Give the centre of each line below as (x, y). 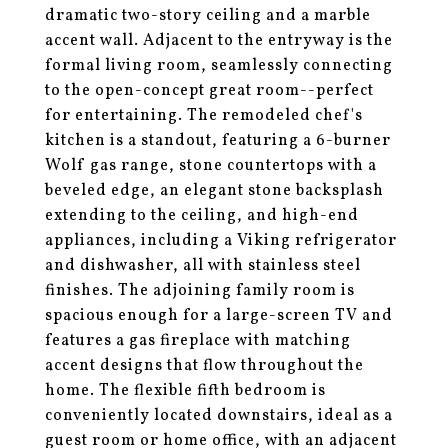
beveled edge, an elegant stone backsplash (214, 191)
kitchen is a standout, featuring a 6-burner (218, 141)
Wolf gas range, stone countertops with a (211, 166)
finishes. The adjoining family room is (200, 291)
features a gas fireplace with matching (198, 341)
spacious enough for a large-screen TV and (219, 316)
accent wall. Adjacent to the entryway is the (219, 41)
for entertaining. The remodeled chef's (204, 116)
